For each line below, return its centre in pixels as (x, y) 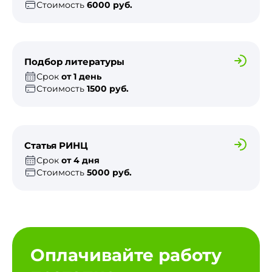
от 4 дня (80, 160)
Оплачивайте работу (126, 255)
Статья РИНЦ (56, 146)
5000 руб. (109, 172)
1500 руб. (108, 88)
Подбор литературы (74, 62)
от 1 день (81, 76)
